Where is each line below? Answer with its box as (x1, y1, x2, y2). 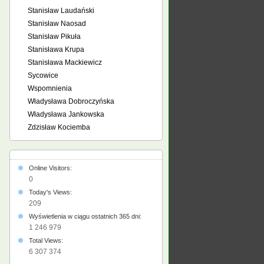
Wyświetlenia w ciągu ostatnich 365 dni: (29, 213, 143, 220)
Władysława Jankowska (28, 110, 104, 118)
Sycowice (28, 71, 58, 80)
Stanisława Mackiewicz (28, 58, 102, 67)
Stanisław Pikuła (28, 32, 81, 41)
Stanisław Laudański (28, 6, 94, 15)
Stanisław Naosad (28, 19, 86, 28)
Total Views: (29, 237, 65, 244)
